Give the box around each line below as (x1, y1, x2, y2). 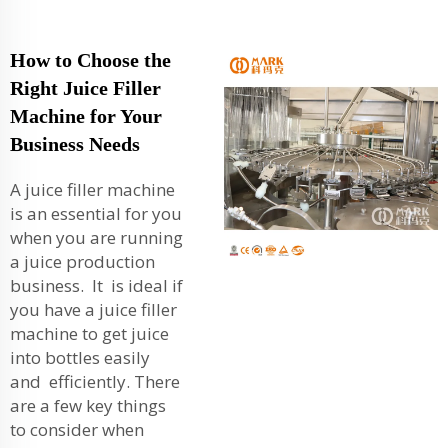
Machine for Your (10, 104, 162, 127)
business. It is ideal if (10, 273, 183, 297)
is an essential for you (10, 201, 182, 225)
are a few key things (10, 393, 166, 417)
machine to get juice (10, 321, 169, 345)
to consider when (10, 417, 144, 441)
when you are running (10, 225, 183, 249)
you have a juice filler (10, 297, 177, 321)
